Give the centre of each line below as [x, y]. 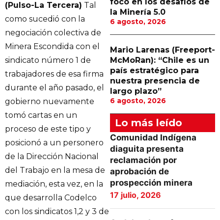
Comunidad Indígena [153, 137]
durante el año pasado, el [55, 88]
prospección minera [151, 183]
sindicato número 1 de [48, 60]
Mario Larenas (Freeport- [163, 50]
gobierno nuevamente [50, 101]
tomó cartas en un [41, 115]
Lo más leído [149, 123]
